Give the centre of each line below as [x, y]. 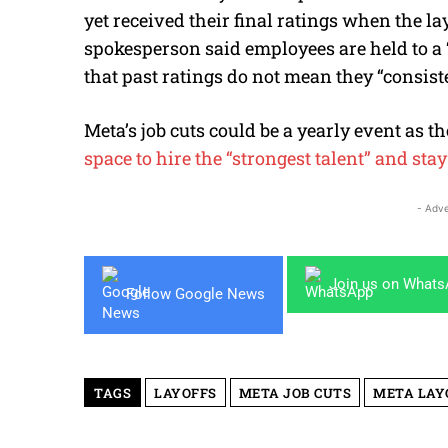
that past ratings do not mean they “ [233, 75]
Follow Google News [195, 294]
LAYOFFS [185, 392]
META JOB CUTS [294, 392]
